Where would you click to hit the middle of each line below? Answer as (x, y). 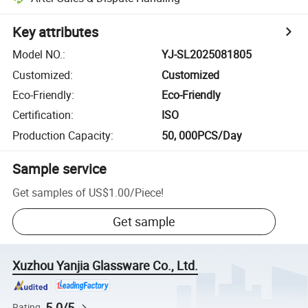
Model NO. (38, 55)
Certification (42, 115)
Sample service (60, 168)
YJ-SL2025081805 (207, 55)
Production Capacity (62, 135)
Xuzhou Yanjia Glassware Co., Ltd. (106, 266)
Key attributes (56, 32)
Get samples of (49, 192)
